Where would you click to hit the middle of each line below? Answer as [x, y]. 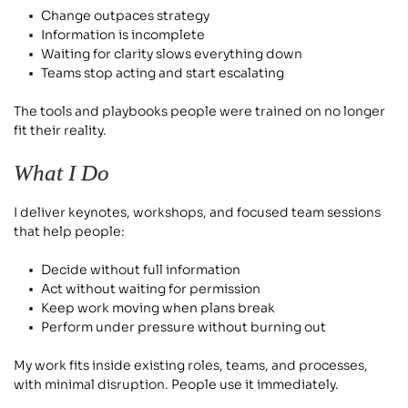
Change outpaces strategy [125, 16]
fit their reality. [60, 131]
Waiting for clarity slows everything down [172, 54]
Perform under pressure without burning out [184, 327]
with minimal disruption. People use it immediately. [176, 385]
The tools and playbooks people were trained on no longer [199, 112]
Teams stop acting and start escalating [163, 73]
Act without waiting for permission [151, 289]
